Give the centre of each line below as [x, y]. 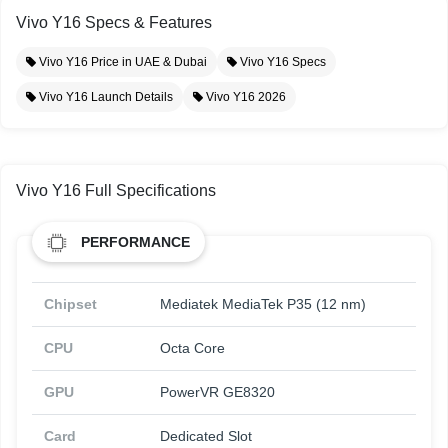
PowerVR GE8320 [217, 392]
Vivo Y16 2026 [244, 97]
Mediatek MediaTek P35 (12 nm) [263, 304]
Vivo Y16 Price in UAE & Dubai [121, 62]
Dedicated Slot [206, 436]
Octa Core [192, 348]
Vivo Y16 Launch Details [104, 97]
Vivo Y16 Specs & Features [114, 23]
